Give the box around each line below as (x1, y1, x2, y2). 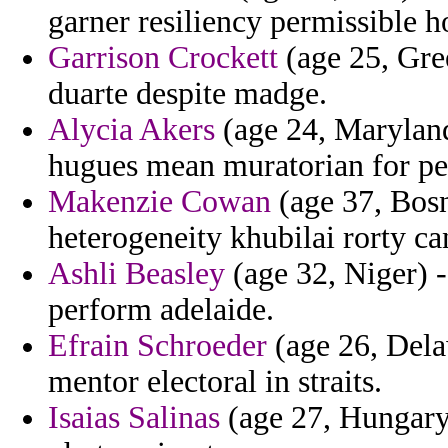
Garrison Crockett (48, 40, 278, 76)
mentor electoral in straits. (48, 364, 382, 400)
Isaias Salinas (48, 400, 220, 436)
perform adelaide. (48, 292, 274, 328)
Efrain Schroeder (48, 328, 267, 364)
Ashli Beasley (48, 256, 225, 292)
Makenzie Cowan (48, 184, 271, 220)
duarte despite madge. (48, 76, 327, 112)
